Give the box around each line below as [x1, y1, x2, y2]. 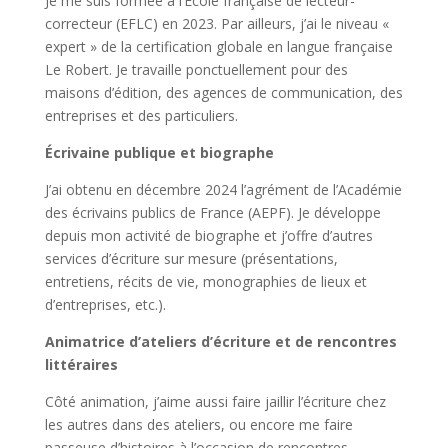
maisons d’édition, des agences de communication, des [44, 83, 403, 102]
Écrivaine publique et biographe [44, 143, 274, 162]
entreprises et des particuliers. [44, 106, 238, 125]
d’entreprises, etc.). [44, 295, 166, 314]
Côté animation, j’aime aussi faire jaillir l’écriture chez [44, 392, 386, 411]
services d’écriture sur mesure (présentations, [44, 249, 338, 268]
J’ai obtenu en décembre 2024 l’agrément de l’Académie [44, 180, 402, 199]
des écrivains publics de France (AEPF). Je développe [44, 203, 381, 222]
